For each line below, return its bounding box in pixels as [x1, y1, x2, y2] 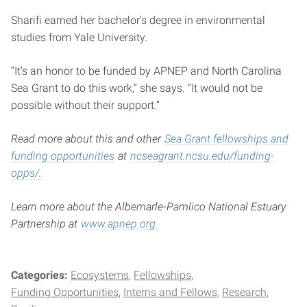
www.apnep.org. [81, 217, 158, 231]
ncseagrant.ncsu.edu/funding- [130, 149, 274, 163]
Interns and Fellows [123, 286, 217, 299]
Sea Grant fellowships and [164, 132, 288, 146]
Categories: [11, 269, 71, 282]
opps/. [11, 167, 42, 180]
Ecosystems [71, 269, 129, 282]
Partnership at [11, 217, 80, 231]
